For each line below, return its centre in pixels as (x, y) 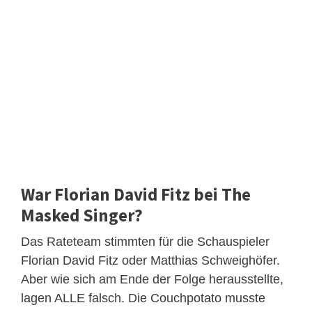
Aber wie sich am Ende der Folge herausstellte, (152, 279)
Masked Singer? (82, 215)
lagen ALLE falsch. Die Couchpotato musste (143, 298)
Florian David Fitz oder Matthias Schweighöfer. (150, 260)
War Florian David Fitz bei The (136, 194)
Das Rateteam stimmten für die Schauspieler (145, 241)
